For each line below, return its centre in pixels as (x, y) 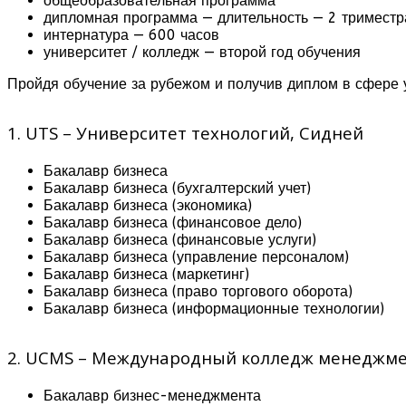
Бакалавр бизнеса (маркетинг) (146, 274)
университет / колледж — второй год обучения (202, 52)
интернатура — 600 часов (131, 34)
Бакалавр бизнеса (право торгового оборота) (198, 291)
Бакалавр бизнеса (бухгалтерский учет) (177, 188)
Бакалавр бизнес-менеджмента (152, 395)
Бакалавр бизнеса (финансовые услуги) (180, 239)
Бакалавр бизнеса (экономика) (148, 205)
